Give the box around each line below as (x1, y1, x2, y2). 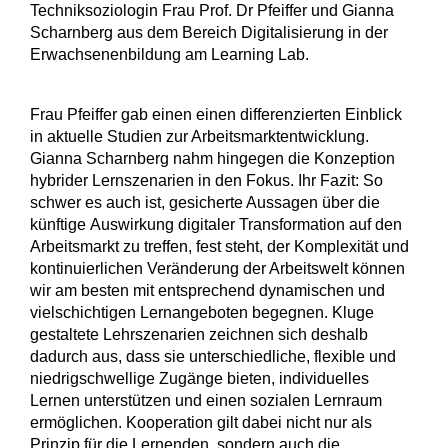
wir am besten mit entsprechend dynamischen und (30, 281, 385, 299)
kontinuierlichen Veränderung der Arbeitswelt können (30, 259, 405, 277)
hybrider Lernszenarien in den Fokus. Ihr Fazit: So (30, 171, 383, 189)
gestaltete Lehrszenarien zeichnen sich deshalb (30, 325, 368, 343)
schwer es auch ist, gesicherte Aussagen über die (30, 193, 380, 211)
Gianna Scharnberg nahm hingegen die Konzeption (30, 149, 395, 167)
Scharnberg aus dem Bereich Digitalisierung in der (30, 23, 388, 41)
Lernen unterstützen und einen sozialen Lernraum (30, 391, 382, 409)
